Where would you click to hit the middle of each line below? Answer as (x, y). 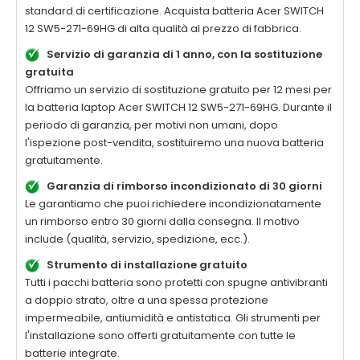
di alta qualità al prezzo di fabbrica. (208, 29)
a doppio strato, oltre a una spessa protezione (147, 301)
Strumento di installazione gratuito (147, 265)
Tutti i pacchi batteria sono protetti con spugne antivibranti (176, 283)
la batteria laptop (72, 108)
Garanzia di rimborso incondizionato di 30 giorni (184, 186)
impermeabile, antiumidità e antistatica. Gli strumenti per (173, 318)
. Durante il (305, 108)
